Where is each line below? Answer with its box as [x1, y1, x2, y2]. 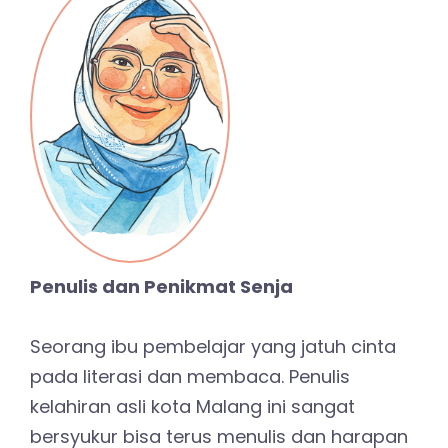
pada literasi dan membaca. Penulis [30, 363, 350, 389]
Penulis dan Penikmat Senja [30, 273, 293, 299]
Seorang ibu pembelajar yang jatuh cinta [30, 333, 396, 359]
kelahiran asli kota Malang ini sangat [30, 393, 355, 419]
